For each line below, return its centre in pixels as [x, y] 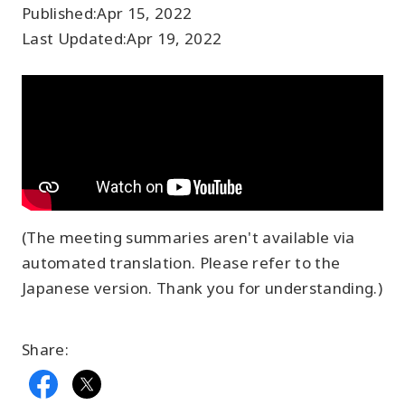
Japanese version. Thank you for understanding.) [202, 288]
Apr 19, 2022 [174, 38]
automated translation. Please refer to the [181, 263]
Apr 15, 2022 [145, 13]
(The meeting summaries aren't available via [188, 237]
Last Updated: [75, 38]
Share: [46, 349]
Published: [60, 13]
